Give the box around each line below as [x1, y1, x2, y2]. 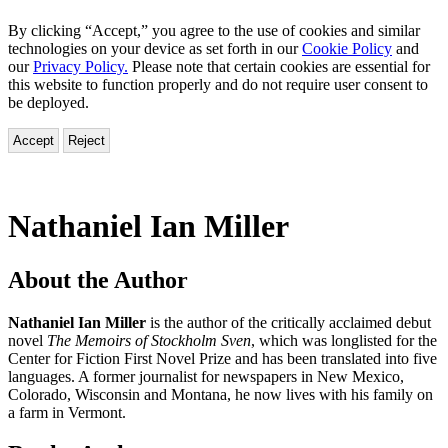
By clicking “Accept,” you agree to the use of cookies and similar [8, 21, 420, 39]
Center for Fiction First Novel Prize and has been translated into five [8, 349, 437, 367]
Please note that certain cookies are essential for [128, 57, 430, 75]
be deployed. [8, 93, 89, 111]
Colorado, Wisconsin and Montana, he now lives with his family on [8, 385, 433, 403]
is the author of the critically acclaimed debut [150, 313, 431, 331]
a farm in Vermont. [8, 403, 126, 421]
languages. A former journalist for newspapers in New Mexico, [8, 367, 404, 385]
